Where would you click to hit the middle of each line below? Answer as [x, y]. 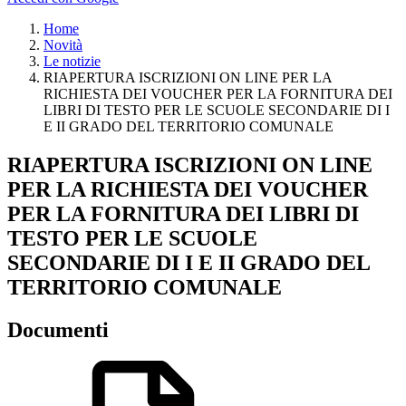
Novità [63, 44]
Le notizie [72, 61]
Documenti [58, 329]
